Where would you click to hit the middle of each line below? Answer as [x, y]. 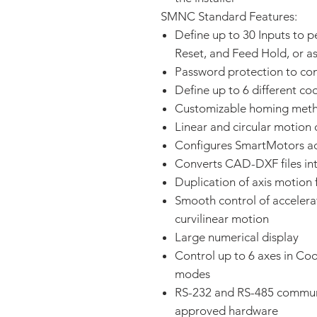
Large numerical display [237, 237]
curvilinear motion [222, 219]
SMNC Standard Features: [230, 16]
